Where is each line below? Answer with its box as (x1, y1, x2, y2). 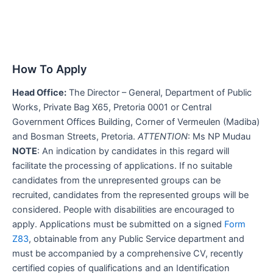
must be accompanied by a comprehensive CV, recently (12, 248, 243, 260)
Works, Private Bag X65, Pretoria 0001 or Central (12, 102, 211, 113)
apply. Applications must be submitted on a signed (12, 219, 224, 230)
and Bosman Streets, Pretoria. (12, 131, 138, 143)
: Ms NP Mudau (188, 131, 250, 143)
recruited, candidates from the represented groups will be (12, 190, 249, 201)
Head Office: (12, 87, 66, 99)
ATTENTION (138, 131, 188, 143)
